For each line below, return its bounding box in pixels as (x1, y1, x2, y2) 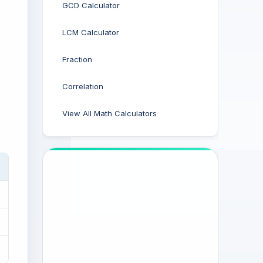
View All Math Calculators (62, 109, 157, 118)
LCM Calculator (62, 28, 119, 37)
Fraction (62, 55, 92, 64)
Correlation (62, 82, 103, 91)
